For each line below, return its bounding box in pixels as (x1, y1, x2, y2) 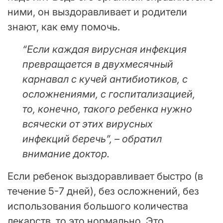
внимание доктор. (22, 147, 110, 160)
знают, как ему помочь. (7, 20, 120, 33)
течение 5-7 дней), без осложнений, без (7, 185, 199, 197)
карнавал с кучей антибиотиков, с (22, 73, 188, 85)
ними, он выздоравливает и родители (7, 5, 187, 18)
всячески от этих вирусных (22, 117, 153, 130)
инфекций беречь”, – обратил (22, 132, 162, 145)
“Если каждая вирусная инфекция (22, 43, 187, 55)
